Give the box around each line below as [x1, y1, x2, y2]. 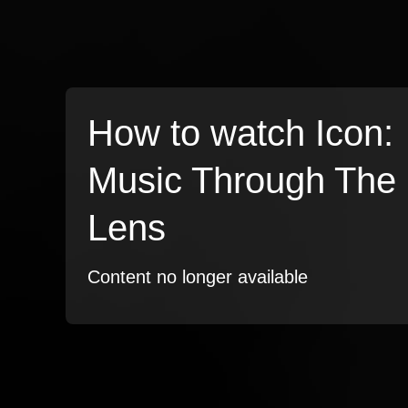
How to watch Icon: [87, 113, 393, 153]
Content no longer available [87, 267, 308, 287]
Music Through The [87, 160, 396, 200]
